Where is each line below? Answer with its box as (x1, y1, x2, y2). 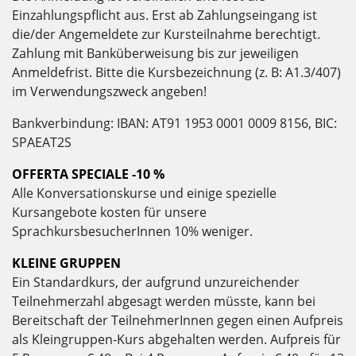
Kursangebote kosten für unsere (12, 203, 207, 222)
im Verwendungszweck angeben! (12, 83, 207, 101)
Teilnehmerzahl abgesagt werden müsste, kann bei (12, 292, 315, 311)
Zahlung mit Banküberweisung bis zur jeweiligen (12, 44, 299, 63)
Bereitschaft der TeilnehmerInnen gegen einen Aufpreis (12, 311, 343, 330)
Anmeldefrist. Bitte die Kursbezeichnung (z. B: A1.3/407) (12, 64, 341, 82)
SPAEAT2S (12, 133, 72, 152)
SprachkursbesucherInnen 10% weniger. (12, 222, 253, 241)
